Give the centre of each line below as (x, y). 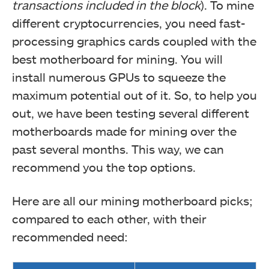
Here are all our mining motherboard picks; (132, 201)
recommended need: (70, 237)
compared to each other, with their (109, 219)
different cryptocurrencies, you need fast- (129, 23)
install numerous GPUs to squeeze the (119, 77)
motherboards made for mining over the (124, 131)
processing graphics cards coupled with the (134, 41)
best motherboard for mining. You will (117, 59)
